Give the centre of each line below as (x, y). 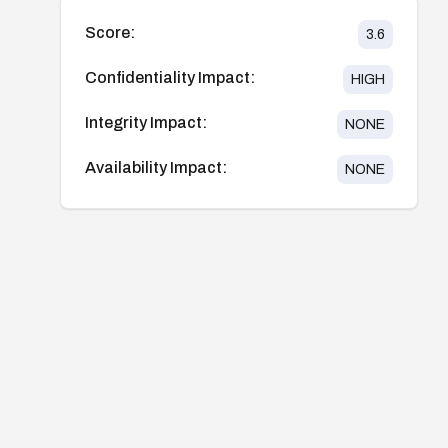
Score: (110, 32)
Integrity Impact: (146, 122)
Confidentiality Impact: (170, 77)
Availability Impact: (156, 167)
